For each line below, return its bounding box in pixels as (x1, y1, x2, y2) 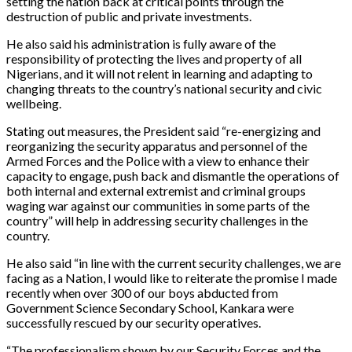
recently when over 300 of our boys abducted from (6, 284, 278, 300)
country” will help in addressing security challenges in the (6, 212, 308, 228)
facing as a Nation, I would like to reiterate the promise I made (6, 269, 337, 285)
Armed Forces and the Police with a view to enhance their (6, 152, 310, 168)
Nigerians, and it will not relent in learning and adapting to (6, 65, 313, 81)
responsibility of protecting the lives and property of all (6, 50, 302, 66)
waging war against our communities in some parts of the (6, 197, 310, 213)
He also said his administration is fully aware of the (6, 35, 276, 51)
